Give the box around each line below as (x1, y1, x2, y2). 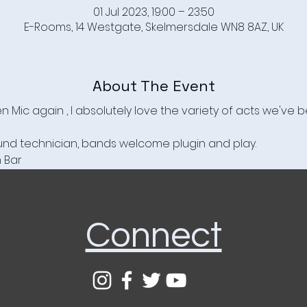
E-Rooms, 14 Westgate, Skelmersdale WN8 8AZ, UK (23, 19, 284, 35)
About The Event (92, 76, 215, 95)
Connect (85, 217, 222, 254)
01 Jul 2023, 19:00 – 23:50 (93, 4, 214, 20)
